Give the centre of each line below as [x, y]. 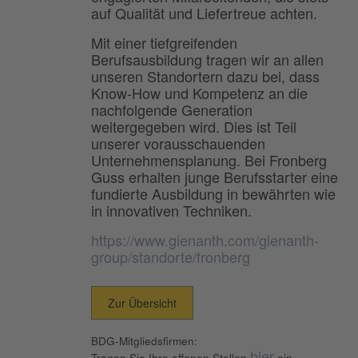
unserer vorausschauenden [178, 143]
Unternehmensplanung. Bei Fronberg [209, 159]
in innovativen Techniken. [171, 210]
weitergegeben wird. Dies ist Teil [194, 126]
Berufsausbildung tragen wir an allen [207, 59]
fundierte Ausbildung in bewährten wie [213, 193]
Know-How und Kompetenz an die [199, 92]
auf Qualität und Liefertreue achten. [204, 12]
